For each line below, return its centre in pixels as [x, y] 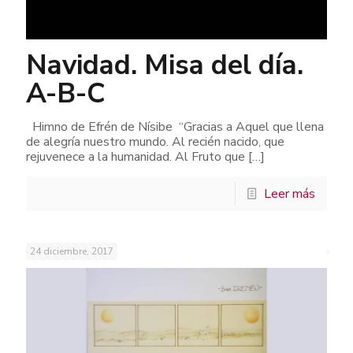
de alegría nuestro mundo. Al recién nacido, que [155, 142]
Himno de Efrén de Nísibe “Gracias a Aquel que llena [175, 127]
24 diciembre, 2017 [72, 252]
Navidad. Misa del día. [165, 65]
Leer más [290, 194]
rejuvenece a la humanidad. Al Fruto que [136, 157]
